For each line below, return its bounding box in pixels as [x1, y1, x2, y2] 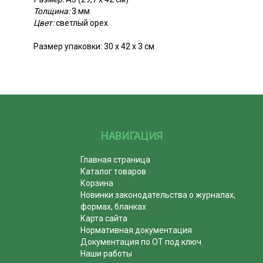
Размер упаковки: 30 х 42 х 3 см [33, 41, 154, 51]
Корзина [80, 178, 114, 188]
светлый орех [54, 18, 108, 28]
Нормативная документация [80, 225, 193, 235]
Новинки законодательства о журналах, [80, 190, 236, 200]
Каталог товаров [80, 166, 147, 176]
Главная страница [80, 154, 151, 164]
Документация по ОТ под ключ [80, 237, 202, 247]
